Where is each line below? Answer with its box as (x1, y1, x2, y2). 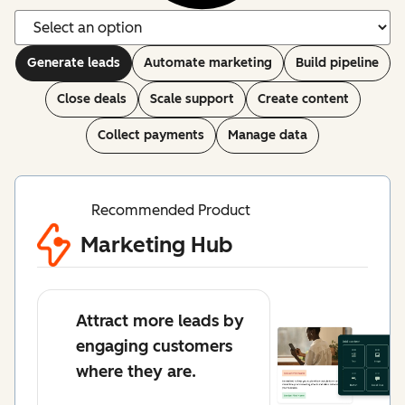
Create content (257, 91, 349, 108)
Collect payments (98, 127, 204, 144)
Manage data (228, 127, 307, 144)
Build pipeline (295, 55, 379, 71)
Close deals (56, 91, 127, 108)
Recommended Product (91, 202, 250, 220)
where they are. (76, 362, 196, 382)
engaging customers (76, 336, 232, 357)
